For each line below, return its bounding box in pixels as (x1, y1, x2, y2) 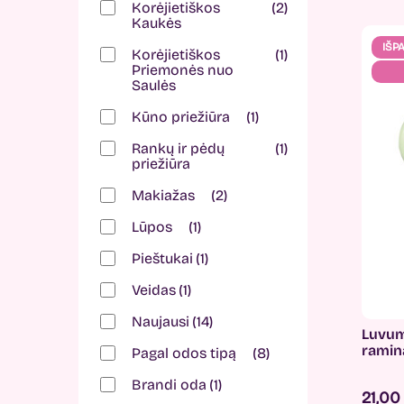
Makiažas (132, 187, 195, 204)
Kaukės (132, 14, 181, 32)
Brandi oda (132, 376, 207, 393)
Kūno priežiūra (132, 108, 230, 125)
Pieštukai (132, 250, 193, 267)
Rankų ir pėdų (132, 140, 225, 157)
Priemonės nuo (132, 61, 234, 78)
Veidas (132, 281, 176, 298)
